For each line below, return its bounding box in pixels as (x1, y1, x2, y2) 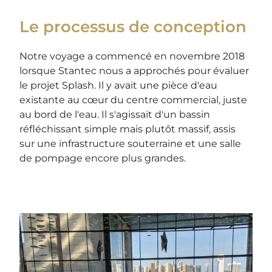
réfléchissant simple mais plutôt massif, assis (19, 123, 236, 135)
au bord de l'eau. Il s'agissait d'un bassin (19, 109, 211, 121)
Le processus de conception (19, 17, 247, 37)
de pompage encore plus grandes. (19, 152, 186, 165)
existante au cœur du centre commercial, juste (19, 94, 248, 106)
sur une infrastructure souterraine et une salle (19, 138, 242, 150)
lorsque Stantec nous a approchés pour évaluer (19, 65, 250, 77)
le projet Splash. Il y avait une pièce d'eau (19, 80, 218, 92)
